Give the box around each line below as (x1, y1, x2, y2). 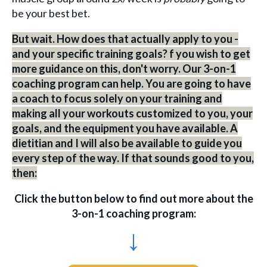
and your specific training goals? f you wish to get (12, 46, 250, 60)
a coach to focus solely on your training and (12, 91, 222, 105)
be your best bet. (12, 6, 90, 20)
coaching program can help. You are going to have (12, 76, 251, 90)
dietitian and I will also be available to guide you (12, 136, 242, 150)
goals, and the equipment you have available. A (12, 121, 238, 135)
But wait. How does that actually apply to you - (12, 32, 238, 45)
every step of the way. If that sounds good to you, (12, 151, 254, 164)
